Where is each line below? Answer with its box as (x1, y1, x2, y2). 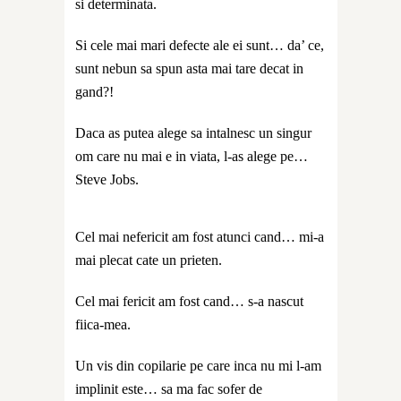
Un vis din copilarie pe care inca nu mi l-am (75, 357, 321, 373)
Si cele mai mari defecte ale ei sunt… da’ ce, (75, 37, 324, 53)
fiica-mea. (75, 316, 131, 332)
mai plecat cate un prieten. (75, 252, 226, 268)
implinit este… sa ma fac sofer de (75, 380, 262, 397)
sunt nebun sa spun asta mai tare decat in (75, 60, 303, 76)
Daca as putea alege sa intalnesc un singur (75, 124, 311, 141)
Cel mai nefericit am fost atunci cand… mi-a (75, 228, 324, 244)
